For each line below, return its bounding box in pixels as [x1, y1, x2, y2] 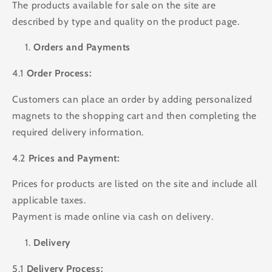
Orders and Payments [33, 41, 131, 53]
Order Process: [26, 67, 92, 80]
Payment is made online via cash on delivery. [12, 211, 214, 223]
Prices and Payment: [28, 152, 120, 164]
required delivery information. [12, 126, 144, 138]
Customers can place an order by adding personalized [12, 93, 253, 105]
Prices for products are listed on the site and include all [12, 178, 257, 190]
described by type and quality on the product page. [12, 15, 240, 27]
